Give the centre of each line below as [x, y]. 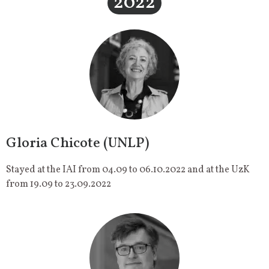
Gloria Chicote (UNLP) [78, 144]
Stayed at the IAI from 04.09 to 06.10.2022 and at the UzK [128, 170]
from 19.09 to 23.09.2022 [59, 185]
